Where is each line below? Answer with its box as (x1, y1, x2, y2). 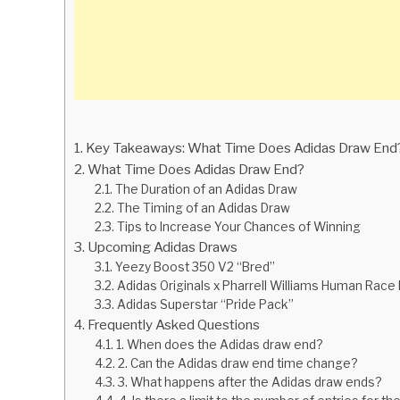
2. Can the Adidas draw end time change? (117, 356, 357, 371)
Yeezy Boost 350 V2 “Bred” (114, 260, 275, 274)
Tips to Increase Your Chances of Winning (116, 220, 361, 234)
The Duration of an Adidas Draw (114, 182, 297, 196)
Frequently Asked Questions (87, 316, 261, 333)
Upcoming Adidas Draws (87, 238, 238, 255)
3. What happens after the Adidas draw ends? (117, 375, 381, 389)
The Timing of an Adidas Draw (116, 201, 290, 215)
